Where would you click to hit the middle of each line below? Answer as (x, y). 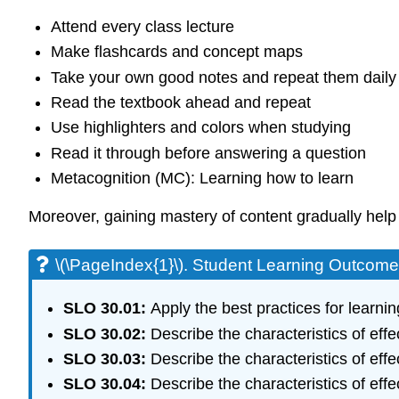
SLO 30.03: (106, 359)
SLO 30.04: (106, 384)
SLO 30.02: (106, 334)
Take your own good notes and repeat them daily (223, 77)
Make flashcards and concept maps (176, 52)
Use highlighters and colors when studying (200, 128)
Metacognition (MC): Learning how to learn (202, 179)
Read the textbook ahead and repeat (180, 102)
